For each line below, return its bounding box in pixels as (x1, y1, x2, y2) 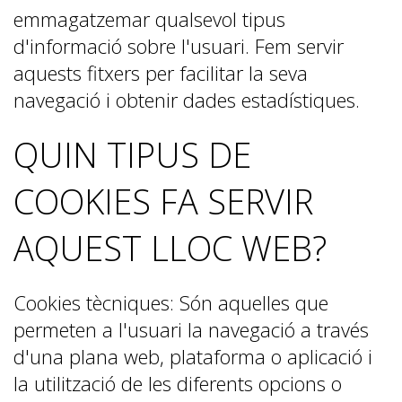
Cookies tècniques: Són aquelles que (13, 289, 328, 316)
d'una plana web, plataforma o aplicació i (13, 343, 372, 370)
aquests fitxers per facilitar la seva (13, 59, 308, 86)
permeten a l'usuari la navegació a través (13, 316, 369, 343)
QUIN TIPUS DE (13, 131, 251, 178)
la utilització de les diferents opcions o (13, 370, 342, 397)
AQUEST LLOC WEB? (13, 224, 327, 271)
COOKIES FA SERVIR (13, 178, 313, 224)
